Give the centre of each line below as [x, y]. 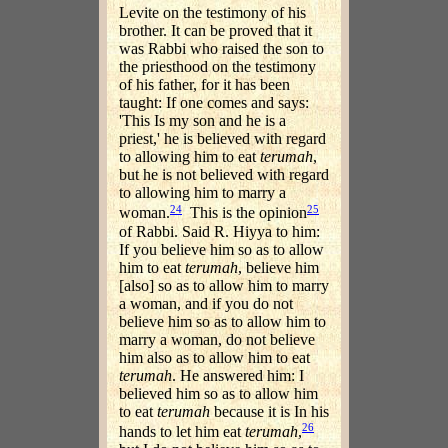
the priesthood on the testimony [217, 67]
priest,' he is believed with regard [222, 139]
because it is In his [269, 411]
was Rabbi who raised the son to [221, 49]
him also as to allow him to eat [214, 357]
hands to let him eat [182, 432]
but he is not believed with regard [224, 175]
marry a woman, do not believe [217, 339]
